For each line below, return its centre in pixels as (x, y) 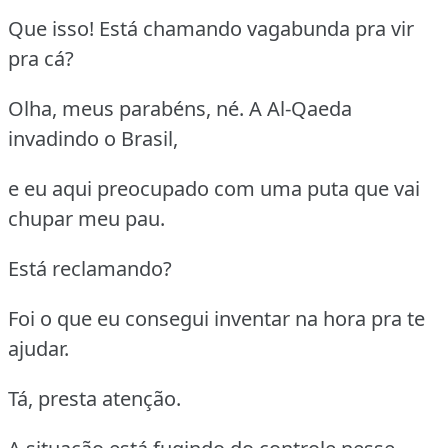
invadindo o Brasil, (93, 138)
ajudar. (38, 348)
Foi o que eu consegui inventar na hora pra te (216, 318)
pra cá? (41, 58)
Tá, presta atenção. (94, 398)
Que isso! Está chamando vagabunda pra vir (211, 28)
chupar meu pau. (86, 218)
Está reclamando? (90, 268)
